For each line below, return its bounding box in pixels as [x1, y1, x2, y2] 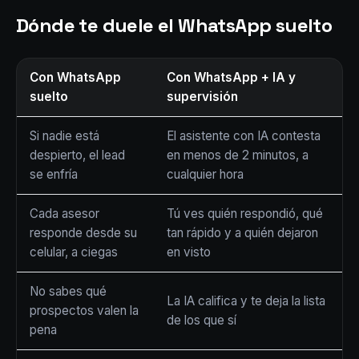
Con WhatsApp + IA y [167, 70, 296, 85]
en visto [167, 244, 211, 260]
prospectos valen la [30, 303, 139, 318]
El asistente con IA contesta [167, 128, 321, 143]
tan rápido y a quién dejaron [167, 225, 318, 240]
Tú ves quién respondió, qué [167, 206, 323, 221]
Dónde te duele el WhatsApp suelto [16, 13, 333, 38]
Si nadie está [30, 128, 99, 143]
